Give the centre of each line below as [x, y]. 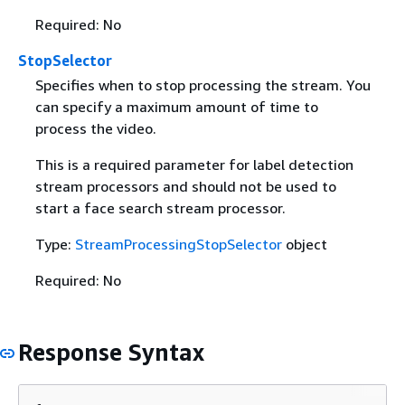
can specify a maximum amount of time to [176, 107]
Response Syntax [111, 353]
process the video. [95, 129]
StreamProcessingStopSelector [178, 245]
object [304, 245]
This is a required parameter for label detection [194, 165]
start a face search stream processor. [160, 208]
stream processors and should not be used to [185, 187]
